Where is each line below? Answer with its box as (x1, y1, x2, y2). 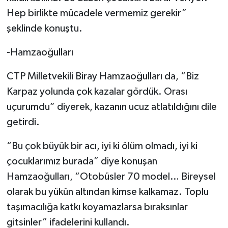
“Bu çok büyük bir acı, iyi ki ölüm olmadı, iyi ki (6, 140, 197, 151)
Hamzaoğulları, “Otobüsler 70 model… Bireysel (6, 171, 216, 182)
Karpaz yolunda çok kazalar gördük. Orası (6, 86, 187, 97)
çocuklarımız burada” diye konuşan (6, 156, 157, 166)
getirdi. (6, 117, 40, 127)
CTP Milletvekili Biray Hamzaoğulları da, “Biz (6, 71, 199, 81)
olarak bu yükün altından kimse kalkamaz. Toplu (6, 186, 209, 197)
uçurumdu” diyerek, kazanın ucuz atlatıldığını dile (6, 101, 217, 112)
